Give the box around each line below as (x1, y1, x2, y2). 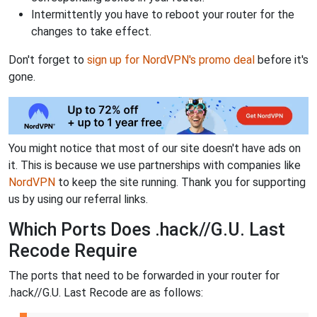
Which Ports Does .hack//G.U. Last (8, 219, 285, 240)
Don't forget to (8, 53, 87, 67)
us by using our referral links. (8, 192, 148, 206)
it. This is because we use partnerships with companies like (8, 158, 301, 172)
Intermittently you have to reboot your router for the (31, 8, 294, 22)
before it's (255, 53, 309, 67)
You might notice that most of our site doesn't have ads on (8, 141, 301, 155)
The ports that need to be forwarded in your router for (8, 268, 279, 282)
